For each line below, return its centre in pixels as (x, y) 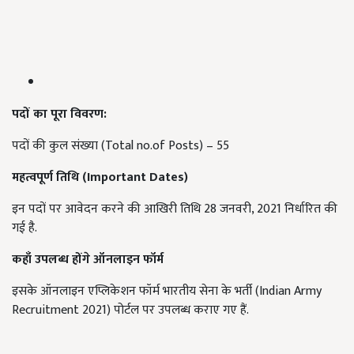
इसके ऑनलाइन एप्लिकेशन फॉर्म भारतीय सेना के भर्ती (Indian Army (167, 292)
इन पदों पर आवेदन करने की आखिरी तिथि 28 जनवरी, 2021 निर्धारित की (175, 209)
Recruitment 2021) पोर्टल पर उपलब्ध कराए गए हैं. (130, 311)
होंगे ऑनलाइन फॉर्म (118, 260)
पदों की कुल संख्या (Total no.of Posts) (107, 146)
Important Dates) (137, 178)
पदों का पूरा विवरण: (59, 115)
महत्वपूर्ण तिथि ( (49, 178)
